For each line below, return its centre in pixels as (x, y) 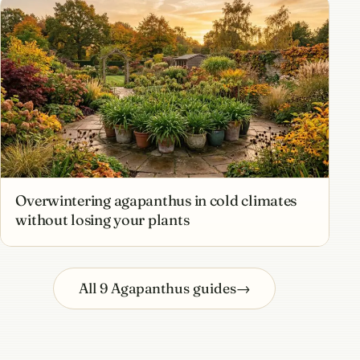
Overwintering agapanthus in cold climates (156, 201)
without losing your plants (102, 220)
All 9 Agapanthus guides (157, 288)
